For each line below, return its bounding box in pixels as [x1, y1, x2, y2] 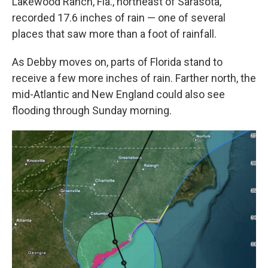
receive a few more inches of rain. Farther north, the [12, 72, 256, 84]
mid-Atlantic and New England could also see [12, 88, 225, 100]
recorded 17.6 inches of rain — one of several [12, 11, 226, 24]
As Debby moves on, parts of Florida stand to [12, 56, 223, 68]
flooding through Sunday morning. [12, 104, 172, 117]
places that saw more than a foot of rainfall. [12, 28, 217, 40]
